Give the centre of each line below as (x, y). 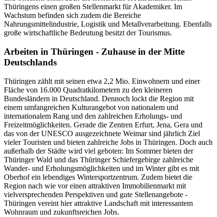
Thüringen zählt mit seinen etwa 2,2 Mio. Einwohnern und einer (102, 81)
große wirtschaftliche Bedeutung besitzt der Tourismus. (88, 33)
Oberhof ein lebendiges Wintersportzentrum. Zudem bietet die (98, 177)
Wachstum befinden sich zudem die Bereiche (72, 15)
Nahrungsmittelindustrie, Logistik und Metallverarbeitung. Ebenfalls (108, 24)
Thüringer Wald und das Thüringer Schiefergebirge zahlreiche (99, 159)
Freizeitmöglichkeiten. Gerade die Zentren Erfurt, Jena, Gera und (103, 124)
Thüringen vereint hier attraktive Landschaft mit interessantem (98, 203)
